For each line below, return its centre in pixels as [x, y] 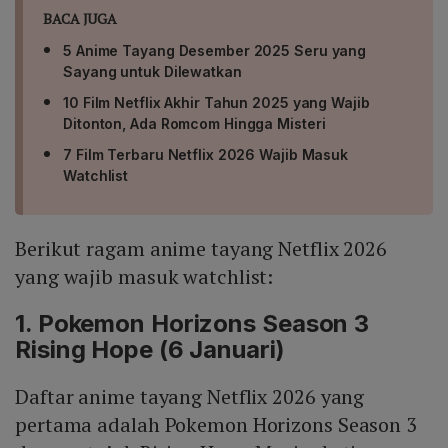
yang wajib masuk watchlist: [144, 276]
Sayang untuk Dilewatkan [152, 71]
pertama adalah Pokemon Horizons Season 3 [216, 424]
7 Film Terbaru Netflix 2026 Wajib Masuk [206, 154]
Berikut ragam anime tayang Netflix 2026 [201, 248]
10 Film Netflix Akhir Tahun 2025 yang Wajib [216, 102]
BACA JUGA [80, 18]
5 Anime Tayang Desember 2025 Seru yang [215, 50]
